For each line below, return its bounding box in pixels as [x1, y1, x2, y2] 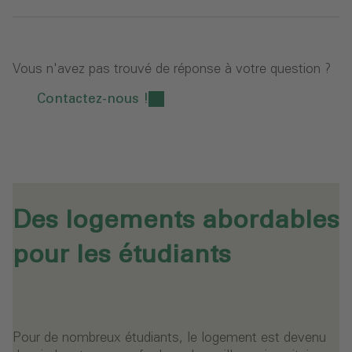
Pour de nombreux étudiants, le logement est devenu [13, 332, 326, 346]
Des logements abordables [13, 208, 339, 234]
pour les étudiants [13, 243, 231, 269]
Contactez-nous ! [37, 92, 148, 106]
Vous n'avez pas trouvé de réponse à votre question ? [13, 62, 331, 76]
